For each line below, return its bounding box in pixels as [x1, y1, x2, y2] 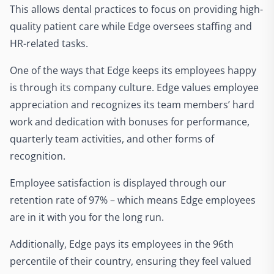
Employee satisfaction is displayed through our [10, 176, 226, 190]
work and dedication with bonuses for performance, [10, 114, 250, 128]
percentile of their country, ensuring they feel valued [10, 254, 251, 268]
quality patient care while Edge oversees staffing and [10, 19, 252, 33]
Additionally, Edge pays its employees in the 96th [10, 237, 234, 251]
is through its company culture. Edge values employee [10, 80, 259, 94]
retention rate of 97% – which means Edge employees [10, 193, 256, 207]
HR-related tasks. [10, 36, 88, 50]
